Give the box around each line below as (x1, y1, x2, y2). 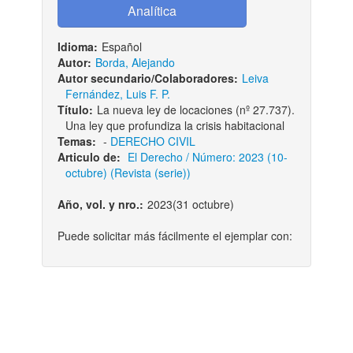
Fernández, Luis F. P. (65, 86, 170, 102)
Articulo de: (57, 149, 124, 165)
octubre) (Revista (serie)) (65, 165, 191, 180)
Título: (57, 102, 93, 117)
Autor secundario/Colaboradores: (57, 70, 238, 86)
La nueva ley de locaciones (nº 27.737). (96, 102, 295, 117)
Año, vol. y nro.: (57, 196, 143, 212)
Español (101, 39, 142, 54)
